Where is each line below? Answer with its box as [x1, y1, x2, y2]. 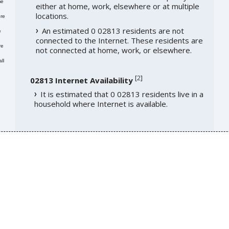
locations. [35, 11, 68, 21]
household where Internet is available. [34, 99, 168, 109]
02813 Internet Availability [30, 75, 133, 86]
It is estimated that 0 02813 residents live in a [40, 89, 203, 100]
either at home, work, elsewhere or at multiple [35, 1, 199, 12]
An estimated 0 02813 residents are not [41, 26, 184, 36]
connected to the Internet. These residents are [35, 35, 203, 46]
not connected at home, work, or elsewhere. [35, 45, 192, 56]
